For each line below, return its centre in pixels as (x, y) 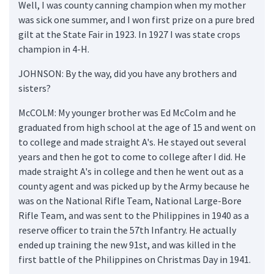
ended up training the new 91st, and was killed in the (127, 244)
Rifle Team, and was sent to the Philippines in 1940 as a (134, 215)
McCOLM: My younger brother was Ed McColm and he (127, 112)
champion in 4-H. (54, 49)
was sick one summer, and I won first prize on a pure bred (136, 19)
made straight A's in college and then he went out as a (131, 171)
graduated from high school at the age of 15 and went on (137, 127)
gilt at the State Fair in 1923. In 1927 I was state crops (129, 34)
